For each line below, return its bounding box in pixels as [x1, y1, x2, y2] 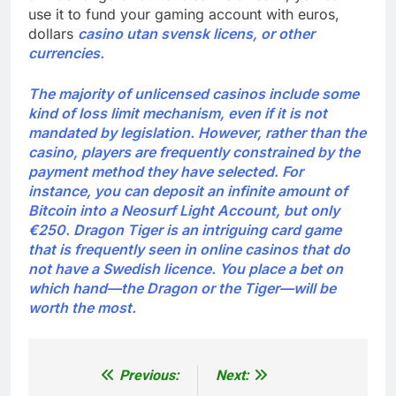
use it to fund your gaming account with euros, [28, 5, 339, 24]
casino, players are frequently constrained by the [28, 143, 360, 162]
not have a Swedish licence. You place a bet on [28, 260, 343, 278]
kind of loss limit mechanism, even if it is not [28, 104, 327, 123]
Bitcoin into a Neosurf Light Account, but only [28, 202, 339, 220]
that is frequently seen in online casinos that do [28, 240, 350, 259]
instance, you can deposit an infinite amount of [28, 182, 347, 201]
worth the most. [28, 299, 136, 317]
